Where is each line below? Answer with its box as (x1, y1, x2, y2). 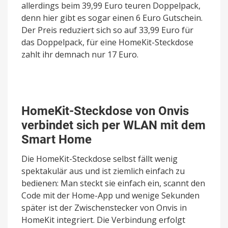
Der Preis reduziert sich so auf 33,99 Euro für (21, 24, 193, 36)
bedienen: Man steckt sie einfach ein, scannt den (21, 178, 205, 189)
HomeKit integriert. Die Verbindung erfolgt (21, 214, 185, 226)
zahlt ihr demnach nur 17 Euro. (21, 49, 138, 61)
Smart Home (21, 132, 92, 147)
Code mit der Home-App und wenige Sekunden (21, 190, 199, 202)
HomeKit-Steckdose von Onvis (21, 104, 189, 119)
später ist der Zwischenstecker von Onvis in (21, 202, 187, 214)
